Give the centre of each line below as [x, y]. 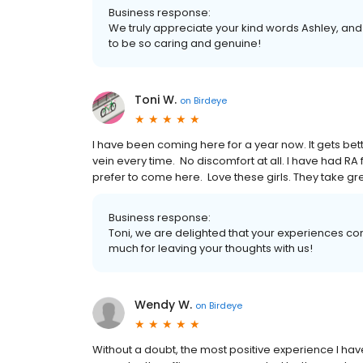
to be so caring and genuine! [185, 44]
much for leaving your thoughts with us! [211, 249]
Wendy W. [163, 305]
